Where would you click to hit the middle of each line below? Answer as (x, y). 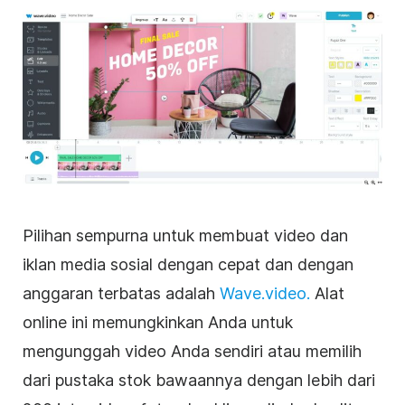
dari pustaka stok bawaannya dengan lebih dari (199, 381)
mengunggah (74, 352)
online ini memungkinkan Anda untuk (158, 323)
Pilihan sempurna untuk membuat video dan (185, 236)
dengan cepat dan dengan (253, 265)
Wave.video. (265, 294)
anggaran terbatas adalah (121, 294)
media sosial (107, 265)
